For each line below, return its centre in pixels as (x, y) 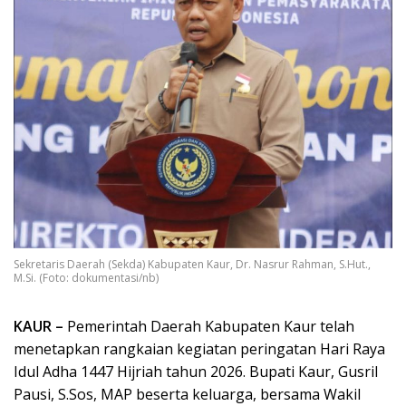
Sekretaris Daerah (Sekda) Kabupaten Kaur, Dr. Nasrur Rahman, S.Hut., (192, 264)
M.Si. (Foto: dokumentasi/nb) (86, 277)
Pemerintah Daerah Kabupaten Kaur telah (211, 326)
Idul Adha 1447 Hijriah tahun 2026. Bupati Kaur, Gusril (196, 371)
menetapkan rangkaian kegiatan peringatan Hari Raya (199, 348)
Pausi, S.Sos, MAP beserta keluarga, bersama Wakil (187, 394)
